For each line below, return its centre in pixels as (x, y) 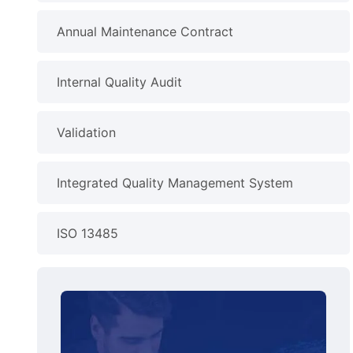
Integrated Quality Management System (175, 183)
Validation (87, 132)
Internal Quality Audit (120, 82)
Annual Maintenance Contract (145, 32)
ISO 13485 (88, 233)
